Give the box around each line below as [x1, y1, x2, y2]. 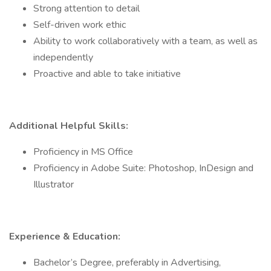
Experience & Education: [9, 230, 120, 243]
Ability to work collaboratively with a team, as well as [33, 34, 258, 48]
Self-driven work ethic [33, 18, 126, 31]
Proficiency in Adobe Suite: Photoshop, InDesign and [33, 162, 253, 175]
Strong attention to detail [33, 2, 140, 15]
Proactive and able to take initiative [33, 67, 181, 80]
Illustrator [33, 178, 74, 191]
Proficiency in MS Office [33, 145, 133, 158]
